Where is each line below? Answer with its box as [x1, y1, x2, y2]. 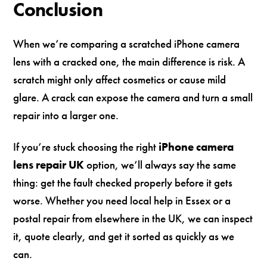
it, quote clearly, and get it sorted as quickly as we [13, 228, 235, 244]
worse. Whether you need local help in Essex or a [13, 193, 231, 208]
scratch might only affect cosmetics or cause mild [13, 72, 226, 88]
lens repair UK [13, 157, 85, 172]
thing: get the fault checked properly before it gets [13, 175, 233, 190]
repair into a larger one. [13, 108, 119, 123]
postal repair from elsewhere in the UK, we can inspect [13, 210, 253, 226]
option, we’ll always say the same [84, 157, 237, 172]
